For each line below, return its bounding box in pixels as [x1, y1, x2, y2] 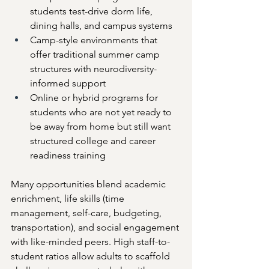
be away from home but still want [30, 121, 173, 133]
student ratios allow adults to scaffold [11, 250, 172, 262]
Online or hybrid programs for [30, 92, 160, 104]
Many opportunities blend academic [11, 178, 168, 190]
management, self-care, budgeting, [11, 207, 164, 219]
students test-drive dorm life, [30, 5, 155, 17]
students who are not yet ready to [30, 106, 174, 118]
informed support [30, 77, 106, 89]
